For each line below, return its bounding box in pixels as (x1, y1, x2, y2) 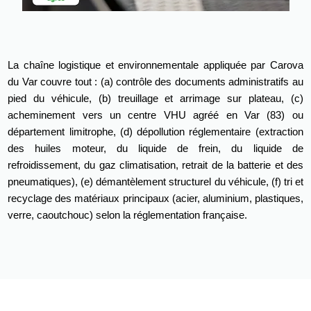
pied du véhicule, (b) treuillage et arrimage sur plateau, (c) (8, 92, 303, 104)
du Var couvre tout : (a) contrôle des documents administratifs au (8, 75, 303, 87)
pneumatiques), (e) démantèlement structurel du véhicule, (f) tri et (8, 175, 303, 187)
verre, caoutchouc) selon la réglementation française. (8, 208, 248, 221)
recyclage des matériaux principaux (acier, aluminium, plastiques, (8, 192, 303, 204)
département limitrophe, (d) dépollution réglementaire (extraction (8, 125, 303, 137)
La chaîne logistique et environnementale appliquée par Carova (8, 58, 303, 71)
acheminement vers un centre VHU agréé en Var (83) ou (8, 108, 303, 121)
